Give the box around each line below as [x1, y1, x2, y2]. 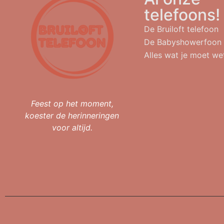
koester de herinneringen [25, 110, 119, 121]
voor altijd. [51, 122, 92, 133]
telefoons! [144, 5, 220, 25]
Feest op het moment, [30, 98, 113, 109]
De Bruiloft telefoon [144, 24, 219, 34]
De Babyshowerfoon [144, 37, 222, 47]
